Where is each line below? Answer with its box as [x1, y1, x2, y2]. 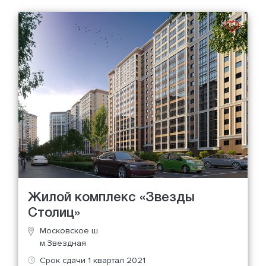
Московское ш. [40, 226, 100, 236]
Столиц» [28, 207, 80, 220]
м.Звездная [40, 238, 86, 249]
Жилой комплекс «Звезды [28, 192, 195, 204]
